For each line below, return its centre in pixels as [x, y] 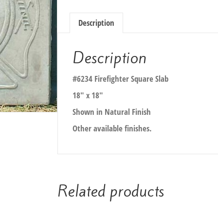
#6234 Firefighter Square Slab [120, 78]
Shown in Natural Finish [112, 111]
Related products [111, 191]
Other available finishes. [112, 128]
